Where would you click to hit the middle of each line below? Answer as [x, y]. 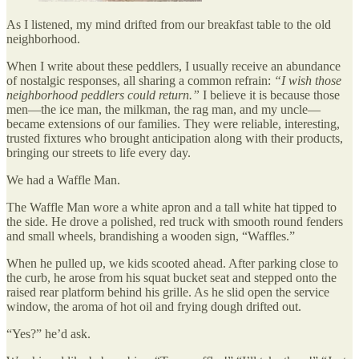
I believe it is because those [270, 95]
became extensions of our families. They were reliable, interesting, [173, 124]
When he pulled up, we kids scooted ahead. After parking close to [172, 264]
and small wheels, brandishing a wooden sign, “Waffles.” [151, 236]
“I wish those [308, 81]
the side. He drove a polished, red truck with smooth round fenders [175, 222]
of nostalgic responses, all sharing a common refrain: [140, 81]
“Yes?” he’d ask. [48, 334]
